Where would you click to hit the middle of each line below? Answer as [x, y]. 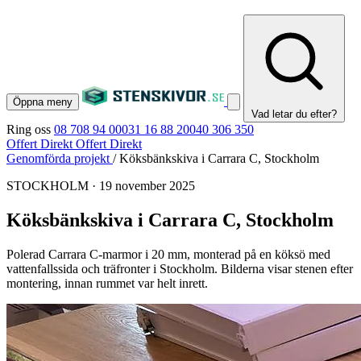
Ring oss [29, 129]
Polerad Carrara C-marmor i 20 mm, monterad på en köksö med [168, 254]
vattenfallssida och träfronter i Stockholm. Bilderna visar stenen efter [180, 268]
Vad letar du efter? [294, 114]
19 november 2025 [147, 186]
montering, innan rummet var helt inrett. [107, 283]
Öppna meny [43, 102]
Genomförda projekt [60, 158]
